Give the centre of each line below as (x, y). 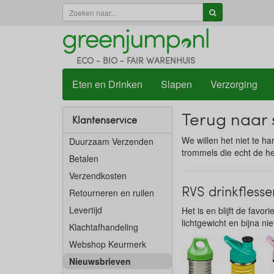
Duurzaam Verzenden (111, 141)
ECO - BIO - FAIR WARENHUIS (136, 60)
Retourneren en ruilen (112, 193)
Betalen (84, 158)
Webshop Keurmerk (108, 244)
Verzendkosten (98, 176)
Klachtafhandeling (104, 227)
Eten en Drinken (107, 84)
